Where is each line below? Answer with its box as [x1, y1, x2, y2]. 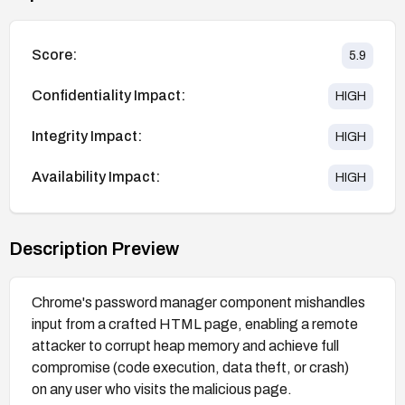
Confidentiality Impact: [32, 88, 185, 104]
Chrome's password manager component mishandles [32, 294, 365, 310]
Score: [32, 47, 77, 63]
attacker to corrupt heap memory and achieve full [32, 337, 339, 353]
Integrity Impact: [32, 128, 142, 145]
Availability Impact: [32, 169, 160, 185]
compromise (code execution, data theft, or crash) [32, 359, 349, 375]
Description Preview [9, 238, 179, 259]
